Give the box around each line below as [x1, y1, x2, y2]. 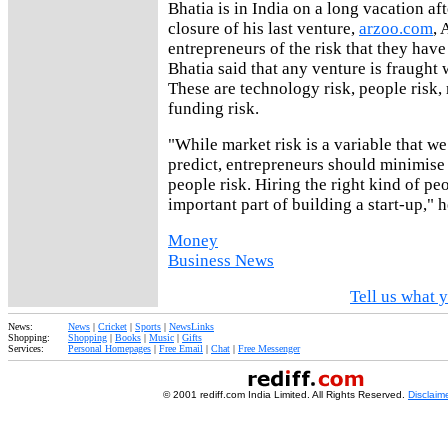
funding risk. [168, 98, 259, 118]
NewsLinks [169, 321, 214, 332]
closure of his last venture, [168, 18, 359, 38]
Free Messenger [238, 343, 300, 354]
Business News [168, 250, 274, 270]
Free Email [159, 343, 203, 354]
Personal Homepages [68, 343, 151, 354]
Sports [135, 321, 161, 332]
